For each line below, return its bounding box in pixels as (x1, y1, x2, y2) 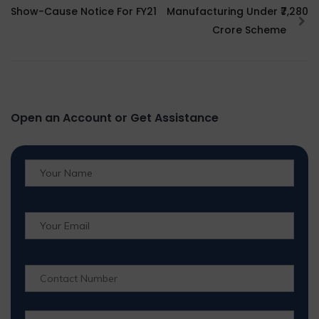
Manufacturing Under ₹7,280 (167, 4, 308, 19)
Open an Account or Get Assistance (11, 110, 219, 127)
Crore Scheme (211, 23, 289, 38)
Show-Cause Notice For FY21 (11, 4, 157, 19)
